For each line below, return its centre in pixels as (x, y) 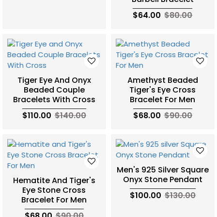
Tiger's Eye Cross (163, 90)
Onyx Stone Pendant (163, 179)
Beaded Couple (54, 90)
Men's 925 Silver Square (163, 170)
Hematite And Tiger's (54, 180)
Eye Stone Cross (54, 190)
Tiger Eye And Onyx (54, 80)
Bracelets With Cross (54, 99)
